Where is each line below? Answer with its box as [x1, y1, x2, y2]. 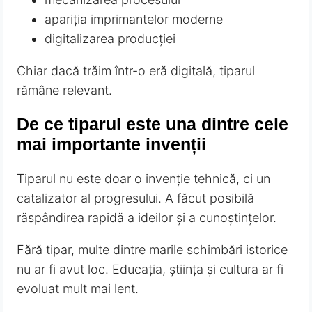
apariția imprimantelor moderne [45, 12, 224, 27]
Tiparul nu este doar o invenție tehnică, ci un [17, 171, 271, 186]
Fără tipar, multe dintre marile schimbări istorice [17, 242, 288, 257]
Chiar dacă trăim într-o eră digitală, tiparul [17, 63, 256, 79]
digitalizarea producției [45, 31, 176, 47]
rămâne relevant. [17, 83, 113, 98]
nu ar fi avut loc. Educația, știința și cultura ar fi [17, 261, 284, 276]
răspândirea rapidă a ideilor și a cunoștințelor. [17, 210, 277, 225]
